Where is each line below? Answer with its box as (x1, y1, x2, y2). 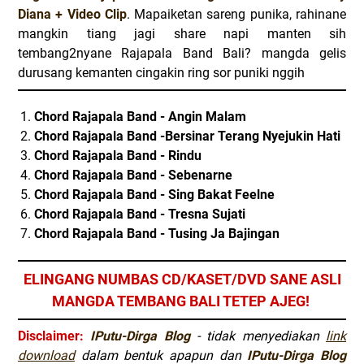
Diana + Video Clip (18, 6, 127, 22)
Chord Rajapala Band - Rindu (34, 148, 201, 163)
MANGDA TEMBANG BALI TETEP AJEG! (51, 292, 310, 310)
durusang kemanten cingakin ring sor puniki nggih (18, 65, 305, 80)
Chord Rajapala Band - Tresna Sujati (34, 206, 245, 222)
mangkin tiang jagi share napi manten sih (18, 26, 346, 41)
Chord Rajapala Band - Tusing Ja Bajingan (34, 226, 279, 241)
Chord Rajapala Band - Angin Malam (34, 109, 246, 124)
